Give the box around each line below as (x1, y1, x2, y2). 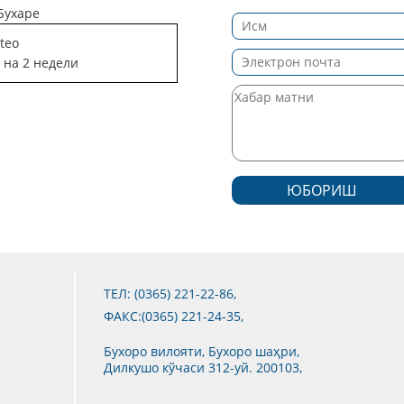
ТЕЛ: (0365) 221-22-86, (104, 284, 237, 302)
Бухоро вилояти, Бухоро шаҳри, (104, 342, 300, 360)
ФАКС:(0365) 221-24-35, (104, 307, 244, 325)
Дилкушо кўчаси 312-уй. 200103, (104, 358, 303, 376)
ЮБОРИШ (287, 179, 358, 200)
